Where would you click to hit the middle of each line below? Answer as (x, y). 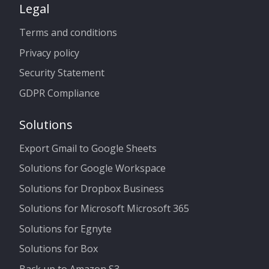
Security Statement (62, 73)
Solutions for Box (59, 249)
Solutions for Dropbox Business (92, 188)
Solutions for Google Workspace (92, 168)
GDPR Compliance (59, 93)
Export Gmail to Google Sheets (88, 148)
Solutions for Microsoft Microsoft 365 (104, 209)
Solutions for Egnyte (65, 228)
